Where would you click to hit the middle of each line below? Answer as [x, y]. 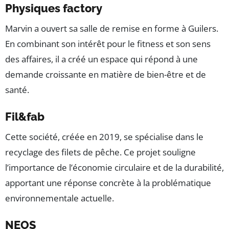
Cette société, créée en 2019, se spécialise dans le [104, 137]
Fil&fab [25, 117]
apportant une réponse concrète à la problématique [108, 183]
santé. [17, 90]
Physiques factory [54, 8]
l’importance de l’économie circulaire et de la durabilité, [114, 168]
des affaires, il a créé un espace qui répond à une [101, 59]
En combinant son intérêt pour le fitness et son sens [108, 44]
